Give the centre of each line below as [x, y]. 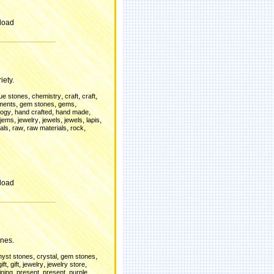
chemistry [46, 96]
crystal [47, 256]
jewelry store [66, 264]
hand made [72, 112]
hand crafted [33, 112]
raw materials [47, 128]
